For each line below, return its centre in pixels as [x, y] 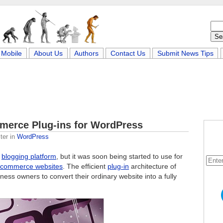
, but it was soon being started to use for [119, 156]
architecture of [153, 166]
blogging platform [29, 156]
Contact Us [128, 53]
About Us [48, 53]
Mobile [12, 53]
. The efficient [85, 166]
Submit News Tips [185, 53]
